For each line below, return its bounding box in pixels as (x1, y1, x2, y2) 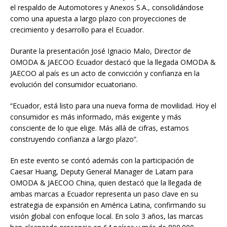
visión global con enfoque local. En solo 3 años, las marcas (10, 211, 203, 221)
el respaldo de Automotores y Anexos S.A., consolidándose (10, 2, 204, 12)
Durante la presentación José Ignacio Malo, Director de (10, 46, 191, 56)
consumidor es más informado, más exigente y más (10, 111, 181, 122)
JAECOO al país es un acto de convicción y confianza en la (10, 68, 200, 78)
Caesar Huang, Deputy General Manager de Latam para (10, 166, 193, 176)
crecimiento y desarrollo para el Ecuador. (10, 24, 144, 34)
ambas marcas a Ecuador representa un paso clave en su (10, 188, 198, 199)
